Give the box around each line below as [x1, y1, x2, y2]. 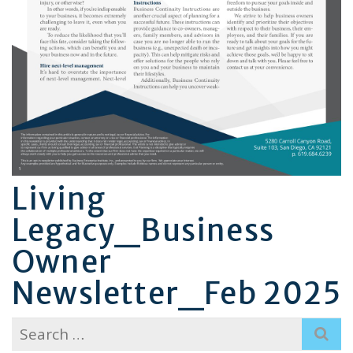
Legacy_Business [12, 211, 275, 249]
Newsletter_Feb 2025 [12, 274, 341, 312]
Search [11, 316, 60, 337]
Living [12, 180, 106, 217]
